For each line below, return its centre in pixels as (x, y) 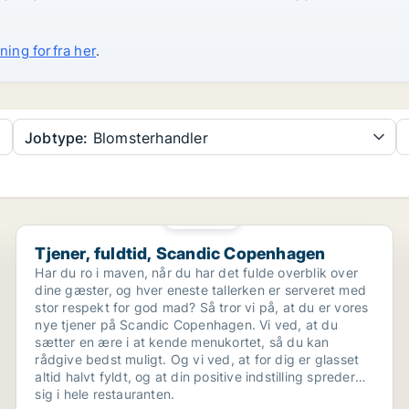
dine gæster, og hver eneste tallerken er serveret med (200, 290)
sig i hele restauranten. (105, 394)
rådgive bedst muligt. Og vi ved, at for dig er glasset (197, 359)
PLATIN (208, 216)
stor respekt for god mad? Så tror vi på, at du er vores (202, 307)
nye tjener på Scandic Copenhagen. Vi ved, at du (186, 325)
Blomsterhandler (148, 138)
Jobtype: (57, 138)
